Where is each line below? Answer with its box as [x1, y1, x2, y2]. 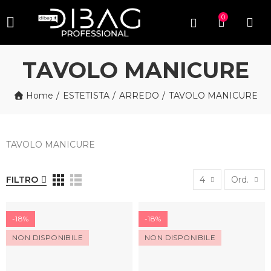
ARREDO [119, 90, 160, 101]
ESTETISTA [63, 90, 110, 101]
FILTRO [6, 174, 38, 185]
